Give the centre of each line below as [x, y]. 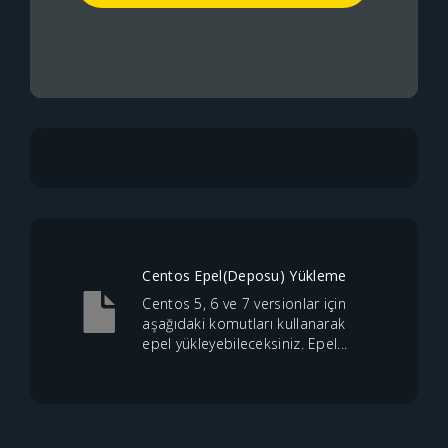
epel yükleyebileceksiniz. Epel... [245, 343]
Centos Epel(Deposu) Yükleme [244, 275]
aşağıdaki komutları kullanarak [244, 323]
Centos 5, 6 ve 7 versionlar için [244, 303]
